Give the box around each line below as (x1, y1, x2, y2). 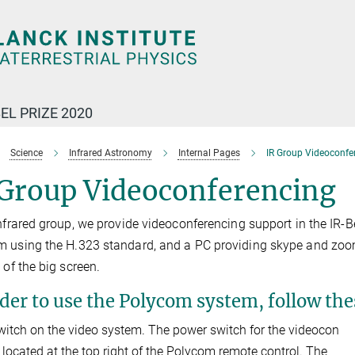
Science (10, 147, 43, 158)
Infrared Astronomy (68, 147, 152, 158)
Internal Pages (177, 147, 240, 158)
